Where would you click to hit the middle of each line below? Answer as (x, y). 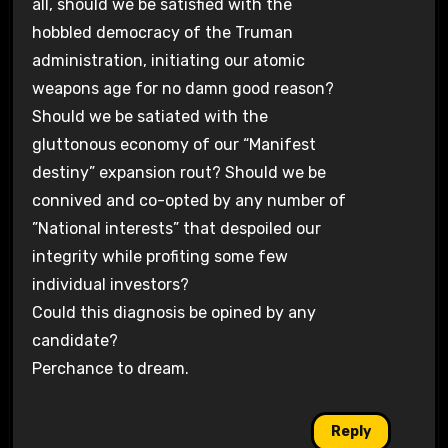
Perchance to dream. (110, 369)
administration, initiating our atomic (168, 61)
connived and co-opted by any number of (188, 201)
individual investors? (110, 285)
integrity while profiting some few (159, 257)
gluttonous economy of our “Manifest (173, 145)
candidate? (74, 341)
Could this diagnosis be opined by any (173, 313)
